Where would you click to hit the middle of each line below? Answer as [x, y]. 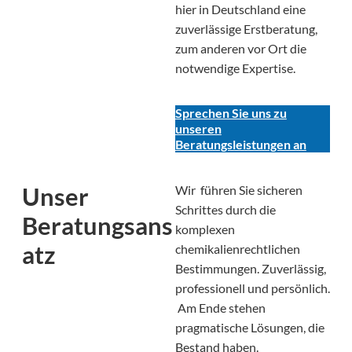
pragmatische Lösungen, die [249, 328]
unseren [198, 129]
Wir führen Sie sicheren [238, 190]
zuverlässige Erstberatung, [246, 28]
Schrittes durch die [225, 210]
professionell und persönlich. [252, 288]
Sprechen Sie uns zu [231, 113]
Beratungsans [97, 225]
